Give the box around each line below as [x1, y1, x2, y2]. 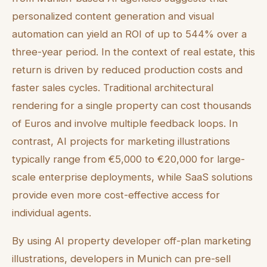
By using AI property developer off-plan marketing [12, 234, 251, 247]
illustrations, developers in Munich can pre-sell [12, 252, 231, 265]
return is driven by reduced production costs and [12, 63, 243, 76]
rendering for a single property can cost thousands [12, 99, 252, 111]
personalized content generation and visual [12, 10, 214, 22]
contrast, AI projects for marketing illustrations [12, 135, 230, 147]
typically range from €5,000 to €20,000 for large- [12, 153, 245, 165]
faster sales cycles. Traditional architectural [12, 81, 213, 94]
